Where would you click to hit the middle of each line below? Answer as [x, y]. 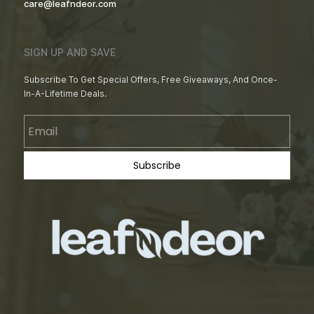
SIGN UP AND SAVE [70, 52]
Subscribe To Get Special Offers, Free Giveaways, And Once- [151, 80]
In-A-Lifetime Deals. [65, 94]
